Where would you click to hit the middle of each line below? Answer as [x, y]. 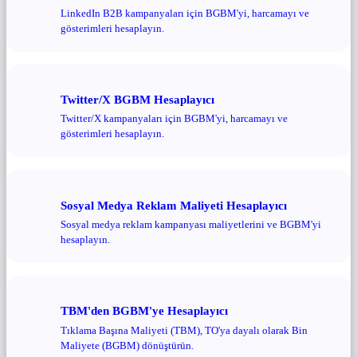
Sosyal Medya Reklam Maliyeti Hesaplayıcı [174, 205]
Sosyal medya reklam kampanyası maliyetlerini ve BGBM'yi [191, 225]
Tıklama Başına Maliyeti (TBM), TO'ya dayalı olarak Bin [184, 330]
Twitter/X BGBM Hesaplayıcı [137, 99]
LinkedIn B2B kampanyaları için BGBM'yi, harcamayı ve [185, 13]
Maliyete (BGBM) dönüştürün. [127, 345]
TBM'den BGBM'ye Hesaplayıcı [144, 311]
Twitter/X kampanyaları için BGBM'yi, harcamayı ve [174, 119]
